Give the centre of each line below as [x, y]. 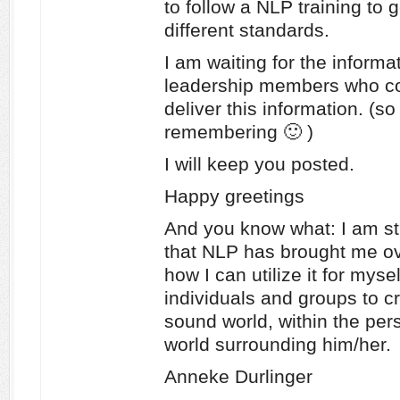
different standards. [247, 30]
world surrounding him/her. [278, 344]
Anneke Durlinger [238, 376]
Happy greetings [234, 196]
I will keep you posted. [259, 164]
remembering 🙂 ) [239, 132]
